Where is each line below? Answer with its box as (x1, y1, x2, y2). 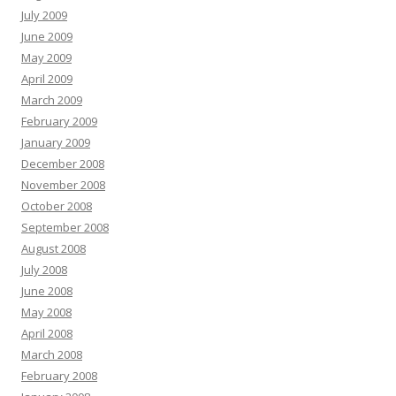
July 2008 (21, 262, 67, 278)
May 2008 (21, 304, 72, 321)
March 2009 (21, 92, 82, 109)
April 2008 (21, 325, 72, 342)
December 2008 (21, 156, 104, 172)
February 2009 (21, 113, 97, 130)
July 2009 (21, 7, 67, 24)
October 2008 (21, 198, 92, 215)
